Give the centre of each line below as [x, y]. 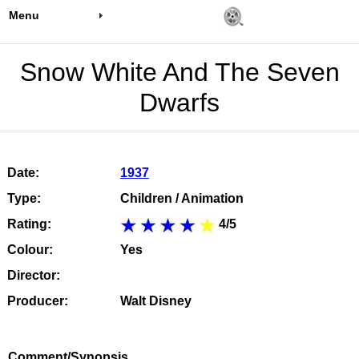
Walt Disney [156, 301]
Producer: [37, 301]
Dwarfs [179, 103]
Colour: [30, 250]
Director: [33, 275]
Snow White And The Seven [179, 72]
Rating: [29, 224]
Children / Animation [182, 198]
